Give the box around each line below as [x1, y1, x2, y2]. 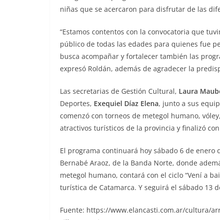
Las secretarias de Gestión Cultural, [60, 86, 179, 96]
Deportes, [60, 98, 94, 108]
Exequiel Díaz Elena [94, 98, 159, 108]
